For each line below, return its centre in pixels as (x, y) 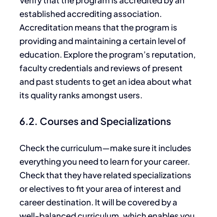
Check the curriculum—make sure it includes (105, 148)
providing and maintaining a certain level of (103, 40)
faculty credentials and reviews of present (101, 68)
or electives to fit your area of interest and (100, 189)
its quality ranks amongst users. (81, 95)
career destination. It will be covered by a (98, 202)
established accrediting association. (91, 13)
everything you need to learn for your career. (105, 162)
